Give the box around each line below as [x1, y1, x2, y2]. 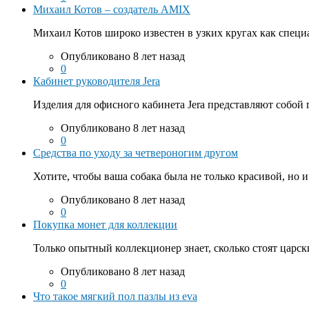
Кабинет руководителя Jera [33, 74, 160, 87]
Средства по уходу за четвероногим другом [33, 146, 238, 159]
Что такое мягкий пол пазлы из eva [33, 290, 197, 302]
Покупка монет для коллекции [33, 218, 177, 230]
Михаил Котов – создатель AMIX [33, 3, 190, 15]
